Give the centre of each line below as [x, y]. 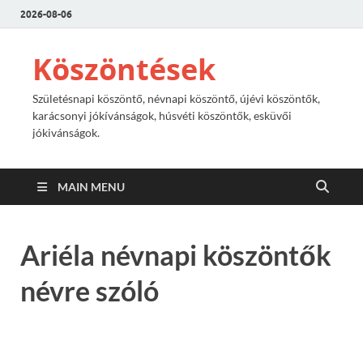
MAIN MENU [91, 187]
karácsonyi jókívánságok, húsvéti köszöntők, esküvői [162, 115]
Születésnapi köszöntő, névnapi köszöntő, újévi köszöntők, [176, 98]
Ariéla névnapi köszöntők [176, 255]
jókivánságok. [66, 132]
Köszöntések [124, 69]
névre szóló [90, 290]
